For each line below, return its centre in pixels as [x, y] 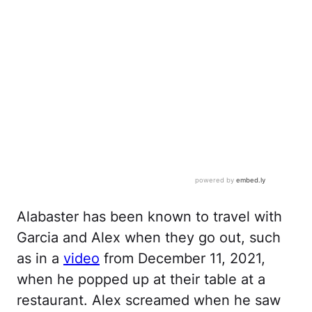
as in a [40, 259]
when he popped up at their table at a [141, 280]
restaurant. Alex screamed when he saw [149, 301]
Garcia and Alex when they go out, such [149, 238]
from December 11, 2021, [182, 259]
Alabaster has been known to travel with [149, 217]
